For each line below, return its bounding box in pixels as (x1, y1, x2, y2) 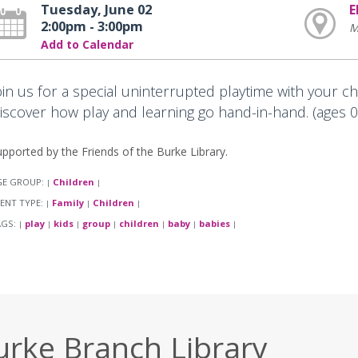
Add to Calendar (40, 37, 133, 52)
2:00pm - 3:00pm (40, 18, 143, 35)
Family (51, 197, 84, 209)
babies (198, 217, 230, 230)
